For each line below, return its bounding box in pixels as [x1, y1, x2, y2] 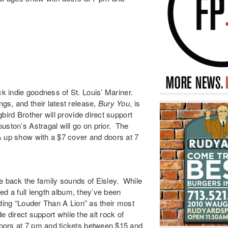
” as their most [84, 197, 134, 209]
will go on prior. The [58, 120, 129, 131]
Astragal [29, 120, 58, 131]
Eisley [96, 175, 117, 186]
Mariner [104, 87, 131, 98]
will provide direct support [42, 109, 133, 120]
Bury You [98, 98, 130, 109]
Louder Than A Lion [17, 197, 84, 209]
